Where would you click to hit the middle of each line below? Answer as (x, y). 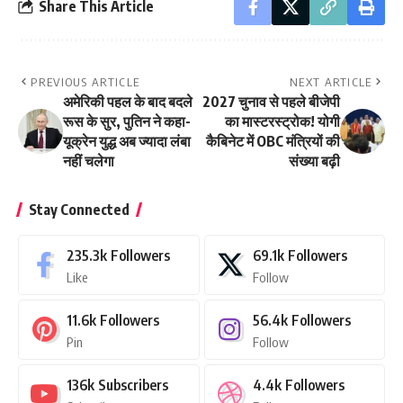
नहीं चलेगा (89, 161)
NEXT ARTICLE (331, 81)
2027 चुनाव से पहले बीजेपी (271, 101)
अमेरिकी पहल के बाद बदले (128, 101)
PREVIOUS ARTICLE (85, 81)
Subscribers (133, 385)
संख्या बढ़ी (314, 161)
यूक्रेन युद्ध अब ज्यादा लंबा (127, 141)
